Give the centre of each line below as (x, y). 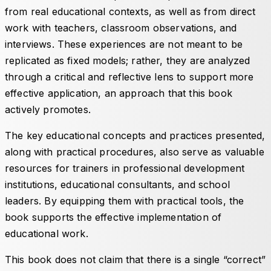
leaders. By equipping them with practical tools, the (125, 201)
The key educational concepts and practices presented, (135, 135)
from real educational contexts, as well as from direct (130, 11)
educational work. (48, 233)
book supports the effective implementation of (113, 217)
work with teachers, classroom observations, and (121, 28)
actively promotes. (50, 109)
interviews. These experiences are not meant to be (124, 44)
